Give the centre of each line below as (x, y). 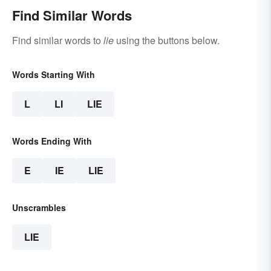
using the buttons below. (167, 41)
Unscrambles (39, 208)
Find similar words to (58, 41)
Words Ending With (52, 141)
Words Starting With (54, 75)
